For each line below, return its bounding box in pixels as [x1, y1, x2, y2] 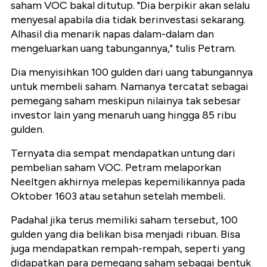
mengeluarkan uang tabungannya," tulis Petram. [11, 42, 236, 55]
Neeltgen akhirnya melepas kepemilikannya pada [11, 175, 245, 189]
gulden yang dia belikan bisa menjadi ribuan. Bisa [11, 228, 240, 241]
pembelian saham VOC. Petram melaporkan [11, 161, 221, 175]
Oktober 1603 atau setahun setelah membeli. [11, 190, 225, 203]
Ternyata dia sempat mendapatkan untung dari [11, 147, 235, 160]
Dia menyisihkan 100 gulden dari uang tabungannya [11, 66, 253, 79]
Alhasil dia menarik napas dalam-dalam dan [11, 27, 214, 41]
